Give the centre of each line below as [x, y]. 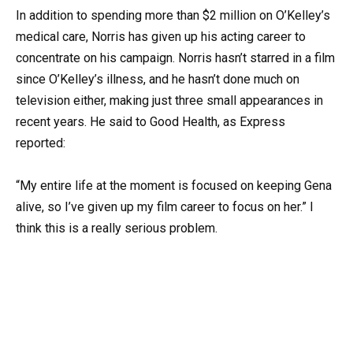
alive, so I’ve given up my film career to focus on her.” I [165, 207]
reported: [41, 143]
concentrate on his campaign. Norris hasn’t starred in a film [175, 58]
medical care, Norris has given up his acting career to [161, 36]
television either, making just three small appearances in [169, 100]
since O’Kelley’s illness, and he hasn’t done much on [158, 79]
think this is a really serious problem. [117, 229]
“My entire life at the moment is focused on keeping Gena [174, 186]
